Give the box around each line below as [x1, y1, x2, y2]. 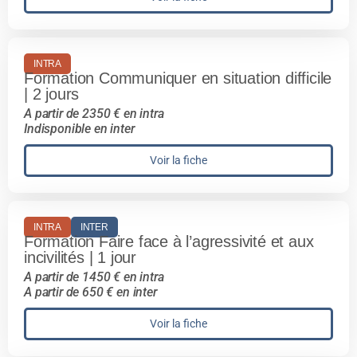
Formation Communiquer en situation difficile [24, 69, 332, 88]
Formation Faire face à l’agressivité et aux [24, 233, 314, 251]
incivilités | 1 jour [24, 249, 137, 267]
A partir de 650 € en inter [24, 284, 157, 300]
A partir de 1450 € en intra [24, 269, 164, 285]
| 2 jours [24, 85, 80, 104]
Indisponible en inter [24, 121, 135, 137]
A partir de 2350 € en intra [24, 106, 164, 122]
